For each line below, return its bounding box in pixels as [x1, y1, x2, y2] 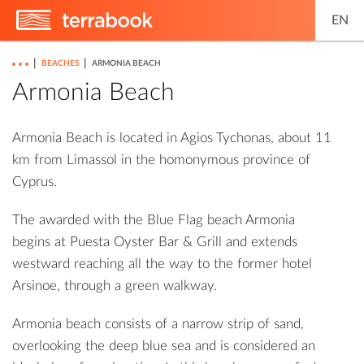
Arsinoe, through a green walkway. [12, 279, 217, 292]
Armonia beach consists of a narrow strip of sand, [12, 317, 304, 331]
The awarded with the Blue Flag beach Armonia [12, 213, 295, 227]
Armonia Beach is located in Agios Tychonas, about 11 [12, 131, 331, 145]
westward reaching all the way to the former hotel [12, 257, 312, 271]
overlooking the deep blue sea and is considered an [12, 339, 315, 353]
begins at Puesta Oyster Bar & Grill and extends [12, 235, 297, 249]
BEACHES [41, 59, 79, 67]
